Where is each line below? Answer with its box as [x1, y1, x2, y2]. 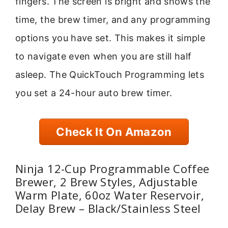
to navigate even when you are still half [15, 51, 192, 62]
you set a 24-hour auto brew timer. [15, 88, 173, 99]
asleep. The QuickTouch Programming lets [15, 69, 205, 80]
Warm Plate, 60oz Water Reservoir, [15, 187, 204, 203]
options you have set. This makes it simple [15, 33, 206, 44]
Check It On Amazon [56, 125, 172, 139]
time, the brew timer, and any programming [15, 14, 211, 25]
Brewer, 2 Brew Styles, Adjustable [15, 174, 197, 189]
